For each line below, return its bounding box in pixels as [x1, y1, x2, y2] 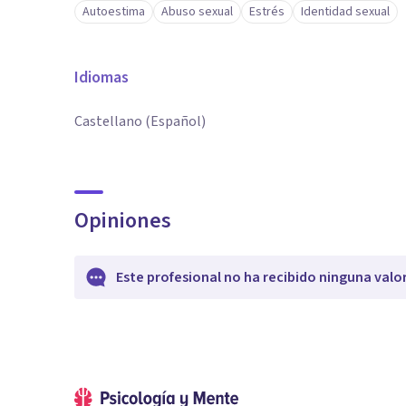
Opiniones [74, 205, 171, 237]
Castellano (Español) [74, 111, 206, 131]
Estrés [249, 3, 285, 21]
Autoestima [82, 3, 145, 21]
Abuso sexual [161, 3, 233, 21]
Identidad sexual [301, 3, 390, 21]
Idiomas [74, 66, 129, 89]
